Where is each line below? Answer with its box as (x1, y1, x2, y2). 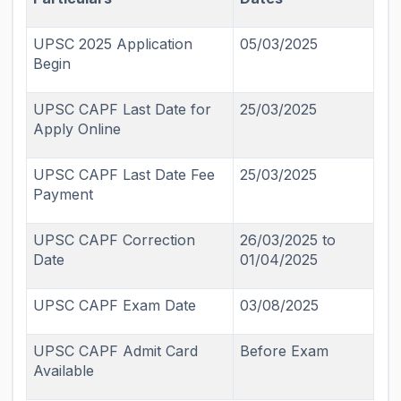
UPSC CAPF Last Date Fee (33, 166, 216, 184)
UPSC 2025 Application (33, 35, 193, 54)
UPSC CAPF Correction (33, 231, 196, 250)
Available (33, 362, 95, 380)
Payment (33, 185, 94, 204)
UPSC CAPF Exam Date (33, 296, 197, 315)
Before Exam (240, 342, 329, 361)
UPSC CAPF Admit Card (33, 342, 199, 361)
